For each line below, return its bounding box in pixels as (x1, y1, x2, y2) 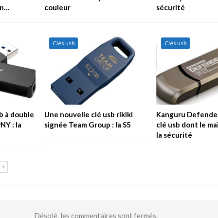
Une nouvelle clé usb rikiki (44, 109, 133, 119)
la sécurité (156, 130, 192, 139)
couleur (44, 2, 71, 12)
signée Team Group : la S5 (44, 120, 131, 129)
